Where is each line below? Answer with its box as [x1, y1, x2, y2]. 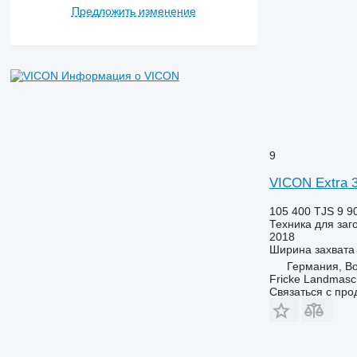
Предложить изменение [71, 5, 196, 18]
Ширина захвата [269, 242, 355, 256]
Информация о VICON [61, 69, 179, 83]
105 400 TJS [269, 204, 334, 218]
